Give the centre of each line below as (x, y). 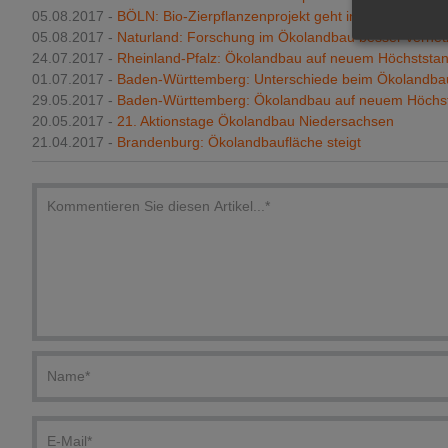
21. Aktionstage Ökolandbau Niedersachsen (255, 121)
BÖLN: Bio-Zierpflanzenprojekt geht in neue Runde (278, 16)
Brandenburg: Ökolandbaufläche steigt (239, 142)
